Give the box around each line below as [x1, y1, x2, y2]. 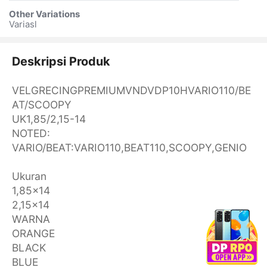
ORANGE [11, 226, 55, 240]
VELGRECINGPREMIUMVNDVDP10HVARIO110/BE [11, 83, 251, 97]
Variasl [8, 19, 37, 30]
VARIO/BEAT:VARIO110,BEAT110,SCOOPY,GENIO [11, 141, 247, 154]
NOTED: [11, 126, 50, 139]
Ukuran [11, 169, 46, 182]
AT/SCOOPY [11, 98, 72, 111]
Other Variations [8, 9, 80, 20]
